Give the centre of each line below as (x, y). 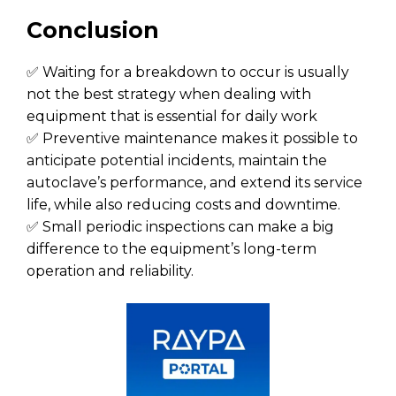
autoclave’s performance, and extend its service (194, 183)
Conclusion (93, 30)
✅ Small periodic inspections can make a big (180, 227)
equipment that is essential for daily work (172, 117)
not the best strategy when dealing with (169, 95)
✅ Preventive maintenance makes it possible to (192, 139)
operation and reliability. (110, 271)
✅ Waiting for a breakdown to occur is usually (188, 72)
